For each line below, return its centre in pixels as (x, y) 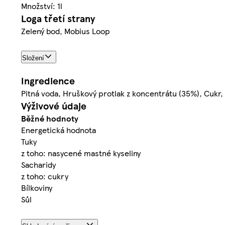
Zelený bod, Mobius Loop (66, 31)
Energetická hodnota (59, 130)
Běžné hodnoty (50, 118)
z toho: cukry (45, 176)
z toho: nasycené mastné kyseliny (81, 153)
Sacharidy (38, 164)
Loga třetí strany (58, 18)
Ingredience (48, 80)
